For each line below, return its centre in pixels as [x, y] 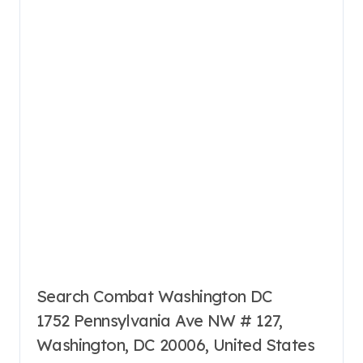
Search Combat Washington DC [155, 296]
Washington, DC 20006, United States [175, 344]
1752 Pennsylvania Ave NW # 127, [160, 320]
